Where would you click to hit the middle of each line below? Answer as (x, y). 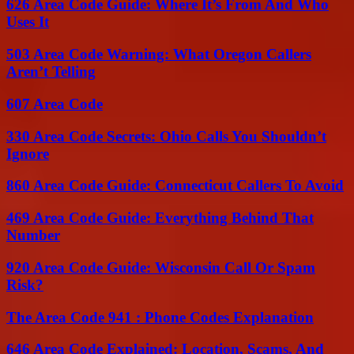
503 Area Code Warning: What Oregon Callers (159, 55)
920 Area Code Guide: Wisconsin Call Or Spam (161, 267)
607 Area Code (55, 104)
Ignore (28, 153)
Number (33, 235)
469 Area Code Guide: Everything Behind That (160, 218)
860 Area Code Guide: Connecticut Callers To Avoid (175, 186)
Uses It (28, 22)
